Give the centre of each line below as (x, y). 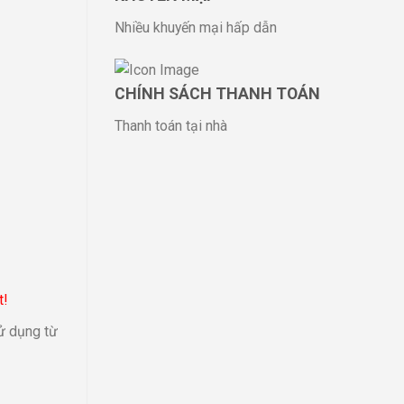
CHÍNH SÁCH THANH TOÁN (217, 94)
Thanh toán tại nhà (171, 125)
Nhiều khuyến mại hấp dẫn (196, 28)
